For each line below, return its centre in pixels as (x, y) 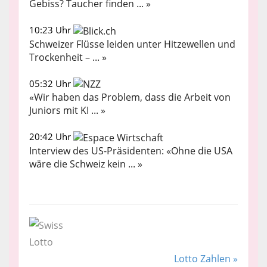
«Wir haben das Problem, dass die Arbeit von (130, 97)
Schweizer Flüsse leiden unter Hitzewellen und (132, 44)
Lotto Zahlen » (206, 259)
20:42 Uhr (51, 137)
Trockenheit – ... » (68, 57)
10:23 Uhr (51, 30)
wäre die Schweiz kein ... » (86, 164)
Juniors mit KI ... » (67, 111)
